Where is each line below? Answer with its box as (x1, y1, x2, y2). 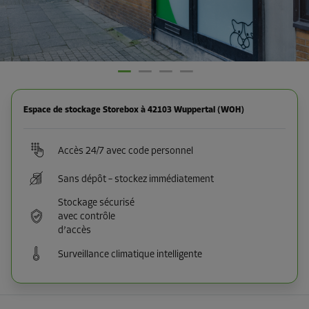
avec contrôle (58, 212, 115, 222)
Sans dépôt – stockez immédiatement (58, 174, 214, 185)
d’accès (58, 226, 91, 236)
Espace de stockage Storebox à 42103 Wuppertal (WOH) (23, 106, 244, 114)
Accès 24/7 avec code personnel (58, 146, 193, 157)
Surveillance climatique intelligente (58, 249, 202, 260)
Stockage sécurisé (58, 198, 134, 208)
